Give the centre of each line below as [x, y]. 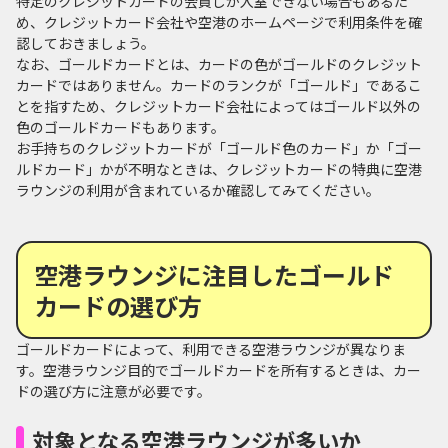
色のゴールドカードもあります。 [120, 126]
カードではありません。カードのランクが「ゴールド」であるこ [219, 84]
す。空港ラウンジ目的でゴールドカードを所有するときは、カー [218, 369]
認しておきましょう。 [85, 42]
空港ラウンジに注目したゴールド [214, 274]
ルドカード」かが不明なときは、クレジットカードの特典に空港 [219, 168]
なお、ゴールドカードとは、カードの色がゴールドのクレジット [219, 63]
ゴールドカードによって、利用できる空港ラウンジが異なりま [211, 348]
